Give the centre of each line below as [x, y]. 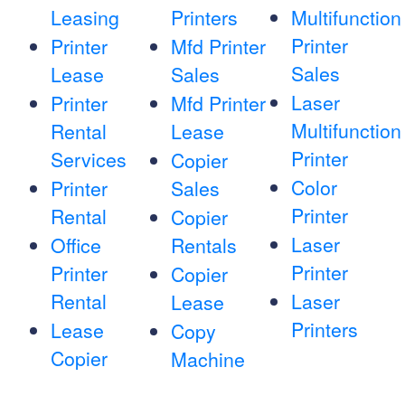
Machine [207, 359]
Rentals [203, 245]
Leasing [85, 18]
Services [89, 160]
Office [76, 245]
